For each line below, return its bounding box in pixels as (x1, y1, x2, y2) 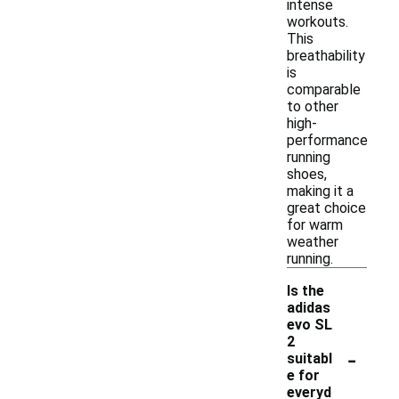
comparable (287, 81, 361, 98)
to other (287, 98, 338, 115)
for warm (287, 216, 343, 233)
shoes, (287, 166, 327, 183)
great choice (287, 199, 366, 216)
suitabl (287, 350, 332, 367)
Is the (287, 282, 324, 299)
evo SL (287, 316, 332, 333)
